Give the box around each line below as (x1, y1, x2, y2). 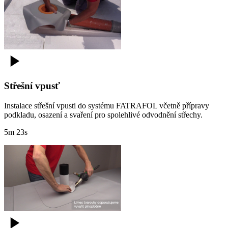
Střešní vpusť (4, 80, 60, 92)
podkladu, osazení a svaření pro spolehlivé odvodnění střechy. (4, 110, 203, 119)
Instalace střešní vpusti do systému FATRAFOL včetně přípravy (4, 101, 209, 110)
